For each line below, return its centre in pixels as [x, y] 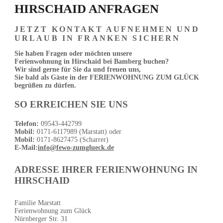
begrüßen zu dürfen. [45, 86]
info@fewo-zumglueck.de [76, 147]
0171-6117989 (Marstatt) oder [78, 131]
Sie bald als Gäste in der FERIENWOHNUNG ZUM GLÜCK [108, 78]
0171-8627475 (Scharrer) [71, 139]
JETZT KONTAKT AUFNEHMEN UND [107, 29]
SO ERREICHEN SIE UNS [71, 105]
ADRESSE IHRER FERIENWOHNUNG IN [106, 170]
